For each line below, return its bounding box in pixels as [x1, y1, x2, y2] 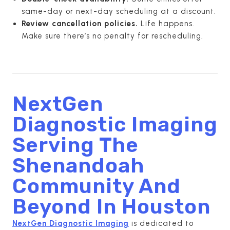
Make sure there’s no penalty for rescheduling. [22, 31, 203, 41]
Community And [12, 174, 181, 198]
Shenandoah [12, 153, 144, 178]
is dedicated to [129, 218, 194, 228]
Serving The [12, 132, 139, 157]
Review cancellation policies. [22, 18, 138, 28]
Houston [122, 194, 210, 219]
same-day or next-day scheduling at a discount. [22, 6, 216, 16]
